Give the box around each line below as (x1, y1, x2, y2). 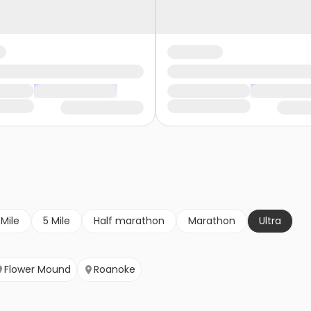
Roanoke (94, 262, 135, 277)
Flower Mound (4, 262, 71, 277)
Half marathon (94, 214, 165, 228)
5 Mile (43, 214, 70, 228)
